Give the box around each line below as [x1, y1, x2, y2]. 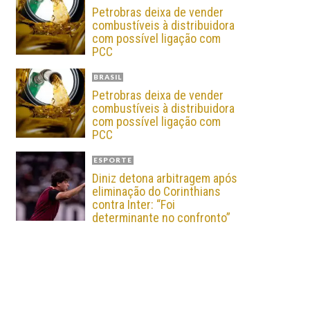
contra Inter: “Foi [92, 197, 175, 212]
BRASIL [93, 73, 122, 81]
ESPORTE [93, 156, 132, 164]
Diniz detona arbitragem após [92, 171, 237, 185]
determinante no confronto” [92, 210, 230, 225]
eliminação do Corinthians [92, 184, 221, 199]
